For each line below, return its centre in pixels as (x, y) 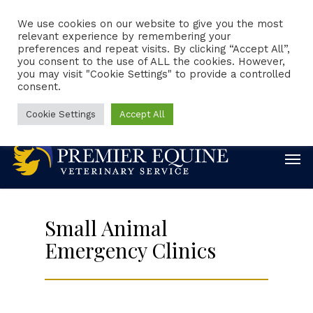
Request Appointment (203, 61)
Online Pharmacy (105, 114)
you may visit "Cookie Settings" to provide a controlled (154, 74)
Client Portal (84, 61)
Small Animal (106, 227)
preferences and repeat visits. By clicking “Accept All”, (154, 49)
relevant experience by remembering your (124, 36)
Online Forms (203, 88)
